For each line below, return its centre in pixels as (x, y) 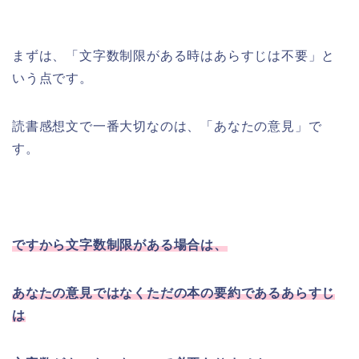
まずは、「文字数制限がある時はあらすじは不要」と (174, 55)
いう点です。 (52, 78)
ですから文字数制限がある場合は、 (120, 244)
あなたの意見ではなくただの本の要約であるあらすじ (174, 292)
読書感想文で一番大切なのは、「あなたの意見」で (167, 126)
